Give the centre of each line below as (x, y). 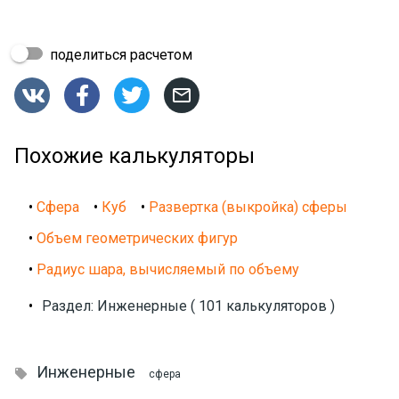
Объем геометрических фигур (137, 239)
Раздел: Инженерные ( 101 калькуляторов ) (188, 306)
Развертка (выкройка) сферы (248, 208)
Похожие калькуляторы (134, 156)
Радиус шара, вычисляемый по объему (168, 270)
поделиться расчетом (119, 55)
